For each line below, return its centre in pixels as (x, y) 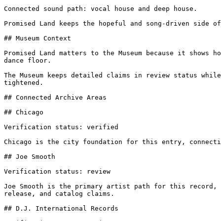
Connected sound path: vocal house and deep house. (101, 9)
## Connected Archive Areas (55, 97)
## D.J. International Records (61, 208)
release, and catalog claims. (59, 194)
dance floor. (28, 60)
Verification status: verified (61, 127)
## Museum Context (37, 38)
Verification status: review (57, 171)
